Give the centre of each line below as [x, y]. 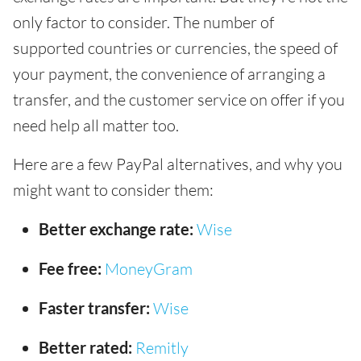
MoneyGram [149, 268]
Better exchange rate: [116, 228]
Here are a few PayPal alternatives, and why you [178, 164]
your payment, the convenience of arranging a [169, 73]
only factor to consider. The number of [143, 22]
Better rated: [85, 347]
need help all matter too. [96, 125]
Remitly [162, 347]
